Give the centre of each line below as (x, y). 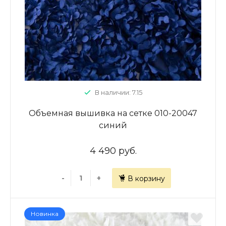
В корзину (146, 179)
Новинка (45, 214)
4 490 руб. (113, 151)
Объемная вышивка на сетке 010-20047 (113, 113)
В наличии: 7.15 (118, 92)
